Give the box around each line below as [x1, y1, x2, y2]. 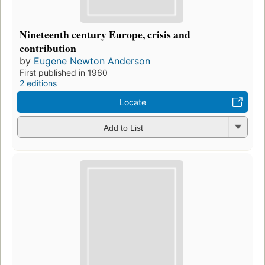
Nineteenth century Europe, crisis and [20, 27, 190, 43]
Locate [119, 97, 146, 108]
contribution [20, 40, 76, 56]
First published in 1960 [20, 67, 108, 78]
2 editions [20, 78, 57, 89]
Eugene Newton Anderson [34, 55, 150, 67]
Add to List [103, 122, 143, 132]
